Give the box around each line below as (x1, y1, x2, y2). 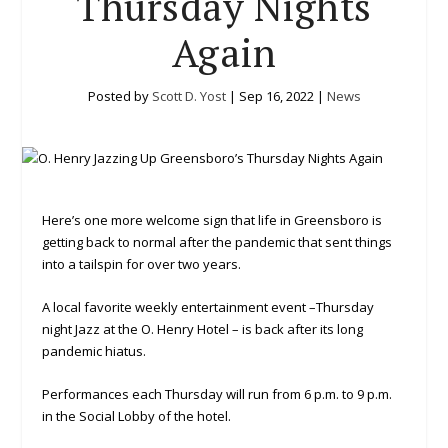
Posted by (87, 87, 152, 106)
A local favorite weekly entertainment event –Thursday (42, 298, 375, 317)
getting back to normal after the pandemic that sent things (42, 233, 393, 252)
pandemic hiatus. (42, 342, 147, 361)
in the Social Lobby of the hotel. (42, 406, 232, 425)
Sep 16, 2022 (238, 87, 314, 106)
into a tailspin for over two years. (42, 255, 242, 274)
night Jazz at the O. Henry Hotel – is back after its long (42, 320, 364, 339)
